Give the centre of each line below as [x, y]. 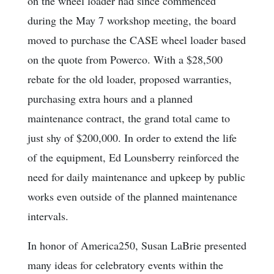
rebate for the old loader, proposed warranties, [130, 79]
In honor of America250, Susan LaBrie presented [137, 246]
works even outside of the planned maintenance [132, 197]
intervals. [48, 216]
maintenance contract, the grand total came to [129, 118]
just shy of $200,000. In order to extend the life [132, 138]
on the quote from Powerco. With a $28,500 [125, 60]
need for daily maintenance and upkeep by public [136, 177]
